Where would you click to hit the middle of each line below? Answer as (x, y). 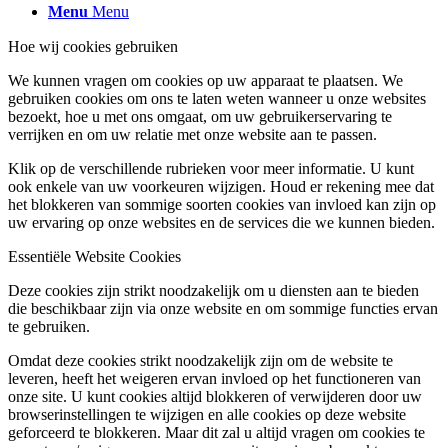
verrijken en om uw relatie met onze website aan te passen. (192, 135)
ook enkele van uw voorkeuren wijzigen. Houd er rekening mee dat (221, 187)
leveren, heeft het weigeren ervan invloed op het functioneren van (214, 379)
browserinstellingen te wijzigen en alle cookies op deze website (207, 415)
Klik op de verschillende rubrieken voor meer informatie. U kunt (211, 169)
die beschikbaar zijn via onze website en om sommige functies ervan (223, 309)
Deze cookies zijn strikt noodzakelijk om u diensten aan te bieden (213, 291)
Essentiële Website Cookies (94, 257)
